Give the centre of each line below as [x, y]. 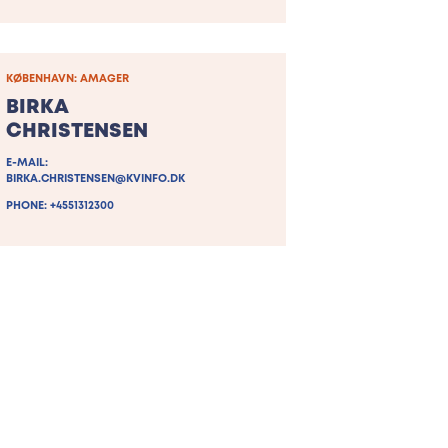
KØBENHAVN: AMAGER [67, 79]
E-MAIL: [27, 163]
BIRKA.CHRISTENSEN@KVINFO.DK [95, 179]
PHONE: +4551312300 [60, 206]
